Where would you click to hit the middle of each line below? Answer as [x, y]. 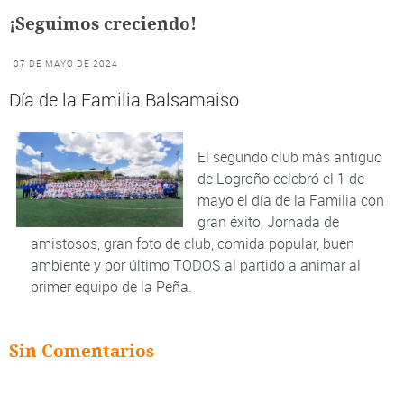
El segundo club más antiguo [290, 157]
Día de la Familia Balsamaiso [124, 100]
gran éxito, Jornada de [269, 222]
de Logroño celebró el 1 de [281, 179]
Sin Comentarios [82, 352]
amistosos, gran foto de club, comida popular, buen [193, 244]
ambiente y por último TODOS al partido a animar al [196, 266]
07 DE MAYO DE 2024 [66, 64]
